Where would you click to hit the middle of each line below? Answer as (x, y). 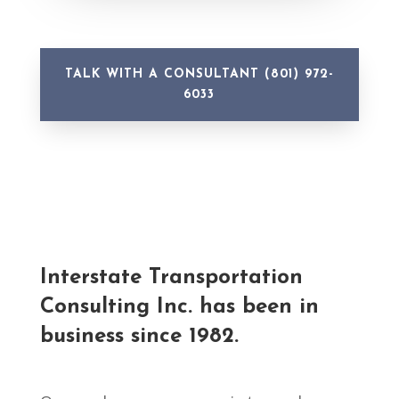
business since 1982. (139, 337)
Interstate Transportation (171, 278)
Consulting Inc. (116, 308)
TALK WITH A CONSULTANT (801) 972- (199, 75)
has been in (259, 308)
